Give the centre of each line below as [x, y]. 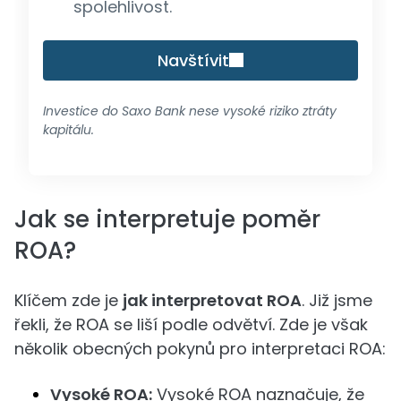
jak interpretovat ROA [212, 300]
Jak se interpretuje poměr [167, 219]
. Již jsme [337, 300]
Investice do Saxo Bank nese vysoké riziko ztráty [190, 111]
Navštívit [193, 60]
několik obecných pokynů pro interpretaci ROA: [200, 348]
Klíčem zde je [68, 300]
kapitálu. [68, 129]
